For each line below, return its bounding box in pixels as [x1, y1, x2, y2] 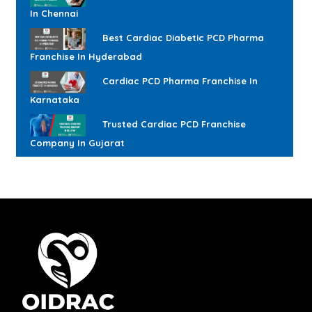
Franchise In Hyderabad [30, 50, 142, 62]
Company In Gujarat [30, 136, 125, 148]
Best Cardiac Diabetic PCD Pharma [100, 31, 264, 43]
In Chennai [30, 7, 78, 19]
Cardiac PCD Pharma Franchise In [100, 75, 258, 86]
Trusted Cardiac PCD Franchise [100, 118, 246, 130]
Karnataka [30, 93, 79, 105]
